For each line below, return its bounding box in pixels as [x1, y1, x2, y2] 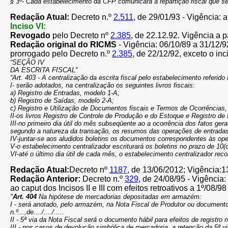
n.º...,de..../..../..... [10, 208, 64, 216]
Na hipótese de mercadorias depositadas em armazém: [37, 193, 202, 201]
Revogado [10, 31, 50, 40]
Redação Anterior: [10, 175, 82, 183]
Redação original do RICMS [10, 40, 117, 49]
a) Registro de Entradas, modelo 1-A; [10, 89, 120, 97]
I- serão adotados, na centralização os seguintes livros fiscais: [10, 81, 195, 89]
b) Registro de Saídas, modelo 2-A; [10, 97, 114, 104]
